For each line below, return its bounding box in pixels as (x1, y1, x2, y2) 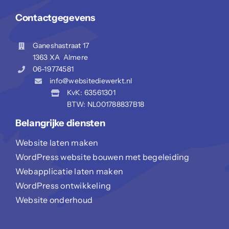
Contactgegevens (15, 12, 95, 24)
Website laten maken (15, 137, 99, 148)
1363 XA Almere (32, 52, 88, 62)
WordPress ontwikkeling (15, 180, 111, 191)
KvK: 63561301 (66, 87, 116, 97)
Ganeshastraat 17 (32, 40, 89, 50)
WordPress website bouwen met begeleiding (15, 151, 190, 162)
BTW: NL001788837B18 (66, 99, 145, 109)
